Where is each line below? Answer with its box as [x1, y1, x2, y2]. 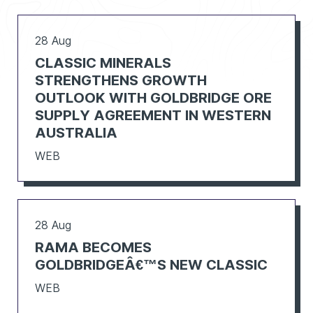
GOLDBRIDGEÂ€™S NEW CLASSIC [35, 256, 268, 273]
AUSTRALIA [35, 124, 118, 142]
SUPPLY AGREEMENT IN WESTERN [35, 107, 272, 124]
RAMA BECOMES [35, 238, 152, 256]
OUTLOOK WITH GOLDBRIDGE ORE [35, 89, 272, 107]
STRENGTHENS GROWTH [35, 72, 208, 89]
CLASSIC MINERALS [35, 54, 172, 72]
